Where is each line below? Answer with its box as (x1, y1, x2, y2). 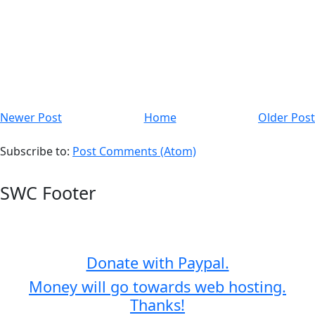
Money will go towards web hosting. (29, 276, 286, 297)
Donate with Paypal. (86, 252, 229, 274)
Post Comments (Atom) (72, 143, 196, 160)
